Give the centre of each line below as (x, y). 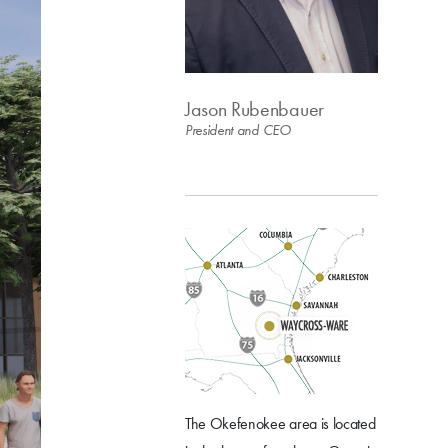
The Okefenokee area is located (280, 424)
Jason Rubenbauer (254, 109)
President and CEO (238, 130)
